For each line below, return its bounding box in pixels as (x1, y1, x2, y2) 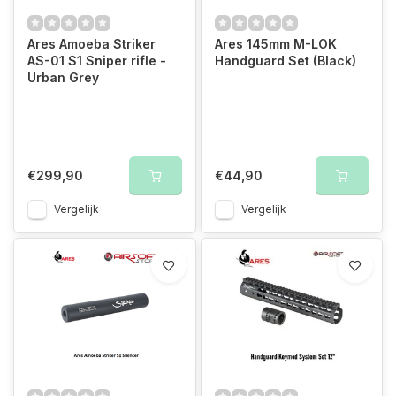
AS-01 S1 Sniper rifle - (27, 52, 166, 68)
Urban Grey (27, 69, 99, 85)
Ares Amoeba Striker (27, 35, 156, 51)
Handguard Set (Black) (214, 52, 356, 68)
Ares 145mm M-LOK (214, 35, 337, 51)
